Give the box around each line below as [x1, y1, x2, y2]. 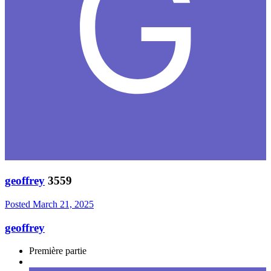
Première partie [29, 246, 87, 256]
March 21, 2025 [33, 198, 94, 209]
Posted [5, 198, 33, 209]
